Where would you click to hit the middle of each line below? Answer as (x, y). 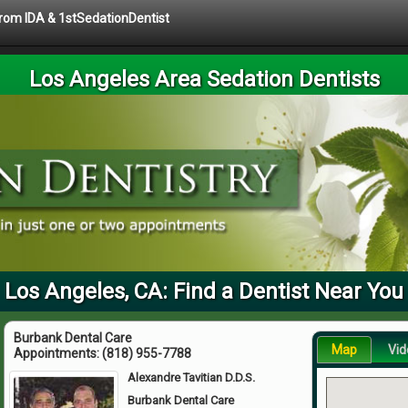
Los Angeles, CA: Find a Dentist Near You (204, 291)
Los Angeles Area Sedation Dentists (204, 79)
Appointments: (58, 353)
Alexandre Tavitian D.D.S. (192, 377)
